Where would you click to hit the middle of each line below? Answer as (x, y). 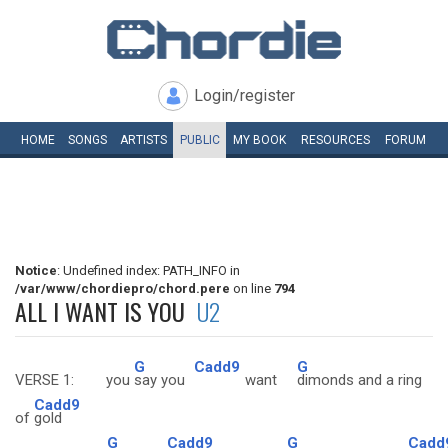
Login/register (244, 95)
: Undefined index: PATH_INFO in (148, 270)
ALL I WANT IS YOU (106, 311)
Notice (36, 270)
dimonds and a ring (359, 380)
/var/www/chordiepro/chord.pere (122, 288)
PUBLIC (199, 140)
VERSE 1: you (74, 380)
